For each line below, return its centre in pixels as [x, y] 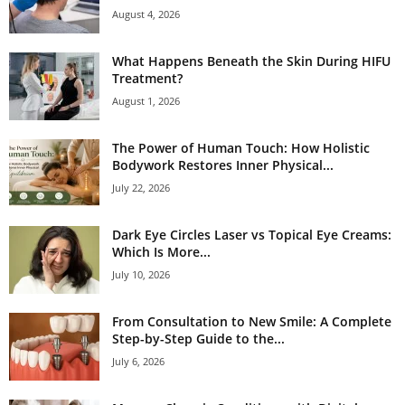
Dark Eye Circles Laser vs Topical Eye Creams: [252, 234]
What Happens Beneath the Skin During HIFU [251, 61]
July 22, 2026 [141, 187]
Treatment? [147, 78]
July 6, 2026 [138, 361]
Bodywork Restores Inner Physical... [223, 165]
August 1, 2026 [146, 100]
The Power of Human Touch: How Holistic [241, 147]
